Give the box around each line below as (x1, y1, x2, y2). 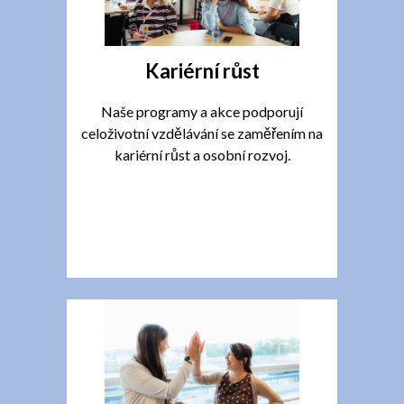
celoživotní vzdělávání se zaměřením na (81, 124, 323, 142)
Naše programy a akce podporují (101, 103, 303, 121)
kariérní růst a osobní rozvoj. (114, 146, 290, 164)
